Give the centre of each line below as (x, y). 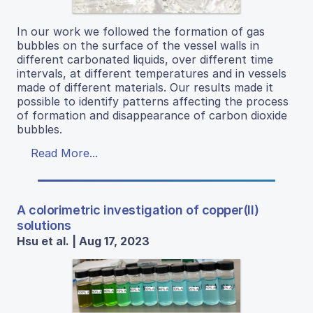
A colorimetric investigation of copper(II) (138, 210)
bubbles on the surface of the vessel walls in (138, 45)
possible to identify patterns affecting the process (153, 101)
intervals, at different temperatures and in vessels (152, 73)
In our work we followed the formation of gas (141, 31)
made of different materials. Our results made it (145, 87)
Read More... (64, 153)
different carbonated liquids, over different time (145, 59)
